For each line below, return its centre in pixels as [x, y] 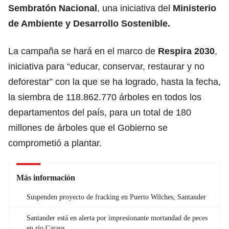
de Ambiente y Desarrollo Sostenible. [89, 23]
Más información [46, 177]
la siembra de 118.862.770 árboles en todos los [105, 97]
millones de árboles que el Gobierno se [88, 128]
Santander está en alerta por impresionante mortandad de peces [117, 218]
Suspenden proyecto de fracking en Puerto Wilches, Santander [116, 197]
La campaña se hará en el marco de [82, 51]
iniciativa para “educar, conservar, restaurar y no [106, 66]
